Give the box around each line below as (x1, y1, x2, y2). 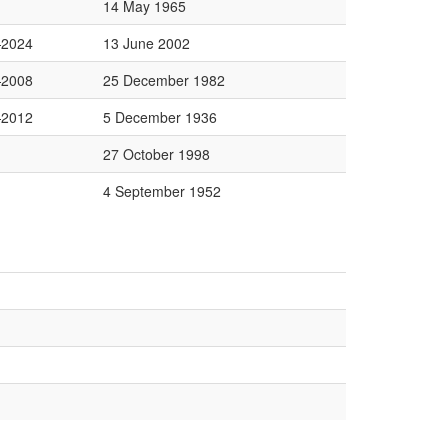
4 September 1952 (103, 181, 221, 201)
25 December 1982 (103, 70, 225, 90)
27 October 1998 (103, 144, 210, 164)
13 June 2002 (103, 33, 190, 53)
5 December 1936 (103, 107, 217, 127)
